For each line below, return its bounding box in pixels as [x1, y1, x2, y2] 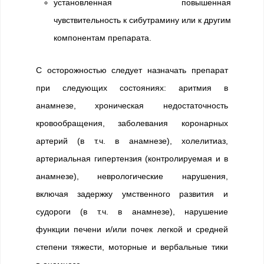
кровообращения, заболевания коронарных [36, 118, 228, 128]
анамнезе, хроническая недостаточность [36, 101, 228, 110]
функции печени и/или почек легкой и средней [36, 225, 228, 234]
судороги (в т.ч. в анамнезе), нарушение [36, 207, 228, 216]
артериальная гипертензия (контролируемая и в [36, 154, 228, 163]
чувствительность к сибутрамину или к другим [54, 15, 231, 25]
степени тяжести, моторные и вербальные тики [36, 242, 228, 252]
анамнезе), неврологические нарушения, [36, 171, 228, 181]
